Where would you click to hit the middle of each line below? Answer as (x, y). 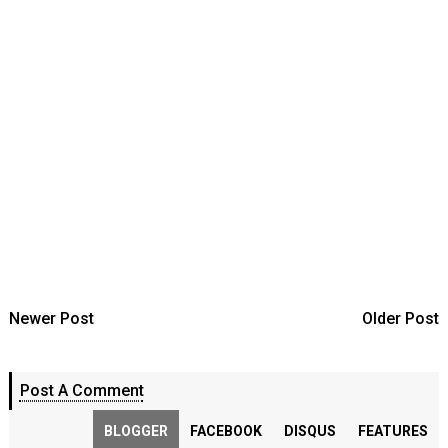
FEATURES (393, 431)
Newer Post (51, 318)
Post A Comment (81, 390)
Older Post (401, 318)
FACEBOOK (226, 431)
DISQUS (310, 431)
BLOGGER (136, 431)
